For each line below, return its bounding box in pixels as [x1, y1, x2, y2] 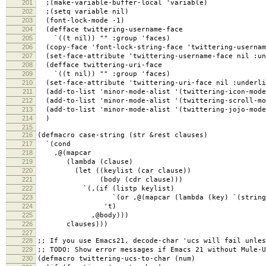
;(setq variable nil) [37, 8, 129, 16]
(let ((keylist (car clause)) [37, 167, 191, 175]
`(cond [37, 140, 71, 148]
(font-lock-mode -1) [37, 17, 125, 25]
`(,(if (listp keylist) [37, 185, 175, 193]
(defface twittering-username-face [37, 26, 183, 34]
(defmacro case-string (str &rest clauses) [37, 131, 208, 140]
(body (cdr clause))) [37, 176, 183, 184]
